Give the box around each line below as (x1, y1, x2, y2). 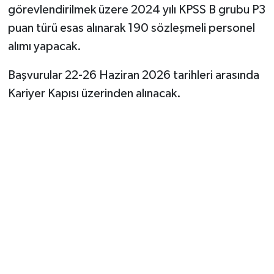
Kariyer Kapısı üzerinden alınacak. (7, 87, 181, 100)
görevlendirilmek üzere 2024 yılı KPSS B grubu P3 (7, 3, 265, 16)
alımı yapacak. (7, 40, 81, 53)
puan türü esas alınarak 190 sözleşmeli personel (7, 21, 255, 34)
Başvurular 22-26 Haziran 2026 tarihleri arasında (7, 68, 259, 81)
